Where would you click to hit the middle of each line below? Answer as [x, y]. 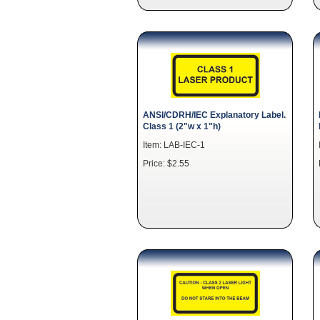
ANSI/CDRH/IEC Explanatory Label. [214, 114]
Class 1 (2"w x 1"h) [182, 126]
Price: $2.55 [166, 163]
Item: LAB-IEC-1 [174, 144]
